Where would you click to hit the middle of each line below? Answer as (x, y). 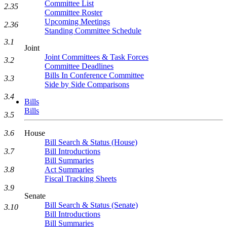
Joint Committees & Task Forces (97, 57)
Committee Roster (73, 12)
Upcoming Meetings (77, 22)
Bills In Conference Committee (94, 75)
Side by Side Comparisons (87, 84)
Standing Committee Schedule (93, 31)
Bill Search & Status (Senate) (91, 205)
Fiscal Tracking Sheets (81, 179)
